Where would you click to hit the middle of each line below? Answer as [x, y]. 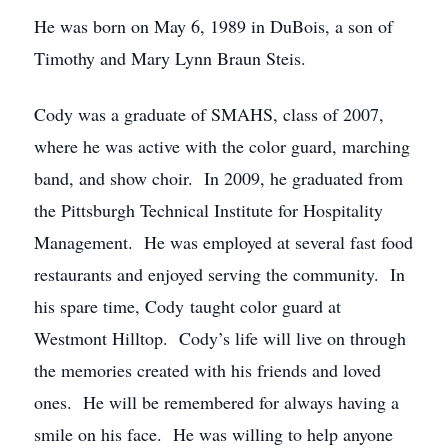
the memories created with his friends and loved [207, 370]
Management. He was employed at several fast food [223, 242]
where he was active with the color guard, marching [222, 146]
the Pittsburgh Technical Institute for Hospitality [208, 210]
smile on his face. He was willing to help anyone [213, 434]
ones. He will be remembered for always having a [216, 402]
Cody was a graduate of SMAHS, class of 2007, [209, 114]
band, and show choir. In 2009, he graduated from [218, 178]
